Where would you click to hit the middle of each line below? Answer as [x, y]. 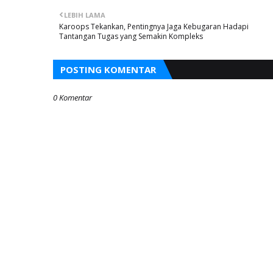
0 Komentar [73, 97]
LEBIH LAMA [85, 15]
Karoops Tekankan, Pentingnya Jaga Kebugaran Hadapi [154, 27]
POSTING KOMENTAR [108, 69]
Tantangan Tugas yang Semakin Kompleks [131, 36]
